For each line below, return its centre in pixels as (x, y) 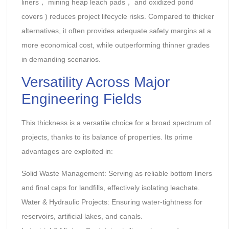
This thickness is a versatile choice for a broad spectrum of (116, 123)
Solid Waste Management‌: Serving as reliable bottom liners (117, 173)
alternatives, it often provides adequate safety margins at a (116, 30)
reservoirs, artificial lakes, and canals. (82, 216)
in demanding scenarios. (61, 59)
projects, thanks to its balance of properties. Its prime (107, 137)
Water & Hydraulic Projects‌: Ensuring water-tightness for (112, 202)
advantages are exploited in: (67, 152)
